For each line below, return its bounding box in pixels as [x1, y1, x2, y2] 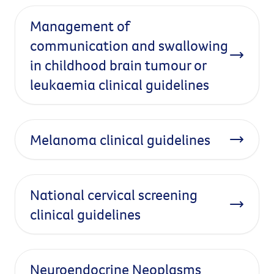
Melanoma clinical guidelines [30, 130, 210, 149]
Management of [30, 17, 130, 35]
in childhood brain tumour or [30, 56, 206, 74]
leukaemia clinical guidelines [30, 75, 209, 94]
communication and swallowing [30, 36, 228, 54]
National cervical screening [30, 185, 198, 204]
